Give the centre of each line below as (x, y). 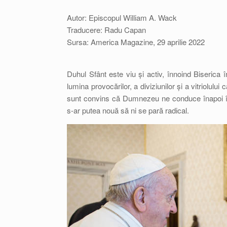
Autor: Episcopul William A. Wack (122, 17)
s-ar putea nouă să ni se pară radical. (128, 110)
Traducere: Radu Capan (106, 30)
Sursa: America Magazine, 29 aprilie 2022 (136, 42)
